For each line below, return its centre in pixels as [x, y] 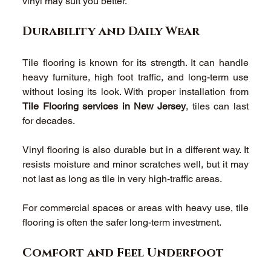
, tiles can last [217, 106]
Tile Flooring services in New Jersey [104, 106]
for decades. [50, 120]
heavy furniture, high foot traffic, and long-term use [135, 77]
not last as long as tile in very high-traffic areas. [124, 178]
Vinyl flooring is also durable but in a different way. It [135, 149]
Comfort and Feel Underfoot [125, 253]
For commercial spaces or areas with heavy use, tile [135, 207]
